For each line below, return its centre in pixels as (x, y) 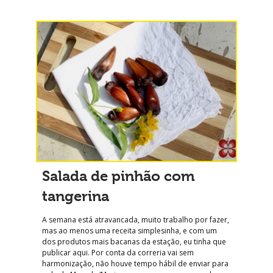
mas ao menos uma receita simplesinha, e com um (129, 230)
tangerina (76, 196)
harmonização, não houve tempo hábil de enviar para (135, 263)
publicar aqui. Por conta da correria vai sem (118, 252)
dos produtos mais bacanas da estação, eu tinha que (134, 241)
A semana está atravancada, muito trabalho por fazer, (136, 219)
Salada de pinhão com (119, 176)
